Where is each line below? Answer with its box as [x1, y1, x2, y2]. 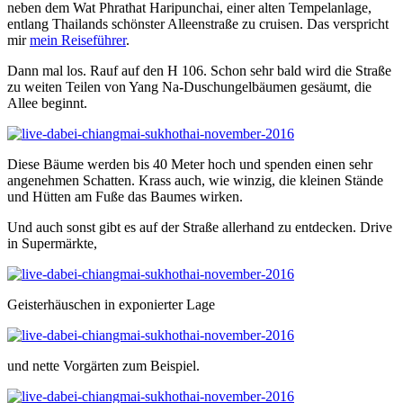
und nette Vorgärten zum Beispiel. [7, 357, 200, 373]
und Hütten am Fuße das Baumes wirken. [7, 188, 243, 204]
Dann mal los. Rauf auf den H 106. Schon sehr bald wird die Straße [7, 62, 391, 78]
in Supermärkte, [7, 235, 97, 251]
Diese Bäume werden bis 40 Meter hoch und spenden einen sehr [7, 156, 372, 172]
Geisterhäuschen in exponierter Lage [7, 296, 215, 312]
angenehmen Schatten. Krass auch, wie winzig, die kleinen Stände [7, 172, 383, 188]
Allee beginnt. [7, 94, 87, 111]
